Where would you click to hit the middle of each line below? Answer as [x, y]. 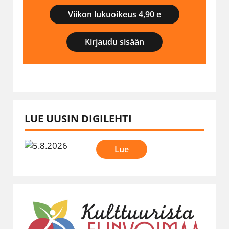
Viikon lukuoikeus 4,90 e [114, 14]
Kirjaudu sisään [114, 42]
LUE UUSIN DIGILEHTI [78, 118]
